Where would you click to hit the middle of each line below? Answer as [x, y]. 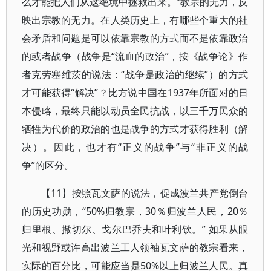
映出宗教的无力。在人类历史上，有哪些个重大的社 [135, 20]
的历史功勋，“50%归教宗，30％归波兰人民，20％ [135, 211]
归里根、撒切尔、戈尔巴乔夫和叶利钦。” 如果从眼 [135, 229]
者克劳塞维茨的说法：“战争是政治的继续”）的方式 [135, 74]
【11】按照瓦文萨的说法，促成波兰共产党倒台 [145, 193]
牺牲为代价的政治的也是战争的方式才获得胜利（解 [135, 129]
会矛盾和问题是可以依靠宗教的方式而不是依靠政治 [135, 38]
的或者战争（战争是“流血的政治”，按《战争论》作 [135, 56]
